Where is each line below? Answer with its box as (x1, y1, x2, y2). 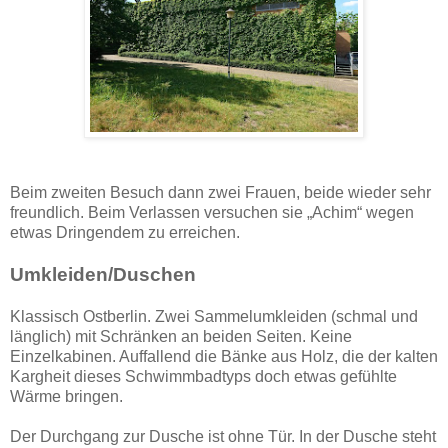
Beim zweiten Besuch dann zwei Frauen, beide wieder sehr (10, 184, 431, 202)
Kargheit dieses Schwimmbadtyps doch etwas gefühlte (10, 368, 397, 386)
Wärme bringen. (10, 388, 123, 406)
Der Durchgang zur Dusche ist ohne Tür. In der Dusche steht (10, 428, 436, 446)
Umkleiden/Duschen (10, 264, 196, 286)
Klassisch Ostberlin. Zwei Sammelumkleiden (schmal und (10, 308, 418, 326)
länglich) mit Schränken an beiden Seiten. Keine (10, 328, 352, 346)
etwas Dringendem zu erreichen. (10, 224, 240, 242)
